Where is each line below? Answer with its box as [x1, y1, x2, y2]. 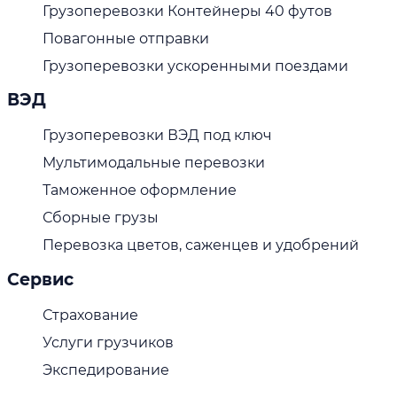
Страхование [43, 306, 138, 323]
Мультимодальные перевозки [43, 154, 265, 172]
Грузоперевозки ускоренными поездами [43, 57, 348, 74]
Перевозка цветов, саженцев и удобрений [43, 237, 359, 254]
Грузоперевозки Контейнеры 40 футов [43, 2, 332, 19]
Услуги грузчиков [43, 333, 174, 351]
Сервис [7, 269, 74, 290]
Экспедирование [43, 361, 169, 378]
